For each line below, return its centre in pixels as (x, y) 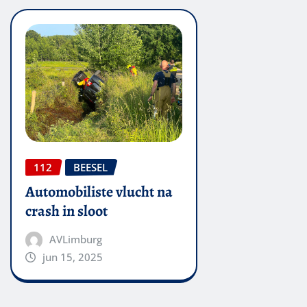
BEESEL (90, 167)
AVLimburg (75, 240)
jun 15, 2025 (72, 257)
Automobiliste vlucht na (99, 192)
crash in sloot (66, 211)
